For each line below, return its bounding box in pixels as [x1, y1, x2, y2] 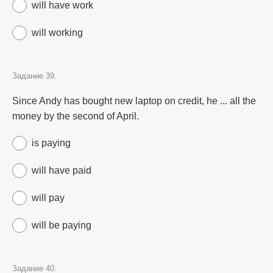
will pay [32, 193, 65, 203]
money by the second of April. [12, 111, 139, 121]
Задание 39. [12, 71, 57, 80]
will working [32, 27, 83, 38]
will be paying [32, 220, 91, 230]
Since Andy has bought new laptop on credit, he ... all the [12, 96, 256, 106]
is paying [32, 138, 71, 148]
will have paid [32, 165, 91, 175]
